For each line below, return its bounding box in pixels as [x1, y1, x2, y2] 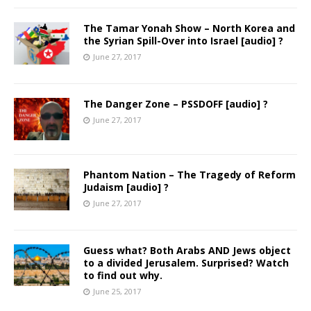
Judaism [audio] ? [83, 180, 169, 194]
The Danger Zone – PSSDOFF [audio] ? [83, 97, 268, 111]
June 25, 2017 [93, 285, 141, 296]
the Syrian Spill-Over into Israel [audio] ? [83, 34, 283, 48]
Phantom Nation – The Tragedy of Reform [83, 167, 296, 181]
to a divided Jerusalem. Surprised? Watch [83, 255, 289, 269]
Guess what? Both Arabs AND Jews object [83, 243, 291, 257]
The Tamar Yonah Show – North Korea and [83, 22, 295, 35]
